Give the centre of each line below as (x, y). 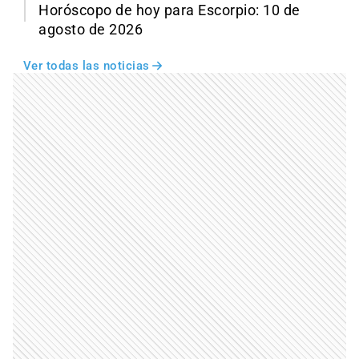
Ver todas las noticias (86, 66)
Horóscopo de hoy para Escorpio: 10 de (169, 11)
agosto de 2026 (91, 30)
